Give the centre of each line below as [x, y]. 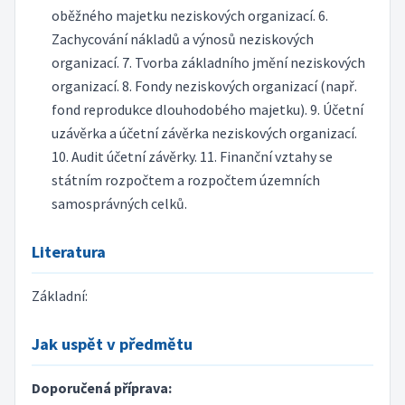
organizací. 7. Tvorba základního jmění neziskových [208, 63]
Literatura [68, 251]
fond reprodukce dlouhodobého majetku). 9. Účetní [207, 110]
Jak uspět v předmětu [112, 344]
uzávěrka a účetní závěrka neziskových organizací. [204, 133]
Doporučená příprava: [101, 387]
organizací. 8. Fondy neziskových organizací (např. [204, 86]
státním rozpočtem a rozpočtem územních [185, 180]
